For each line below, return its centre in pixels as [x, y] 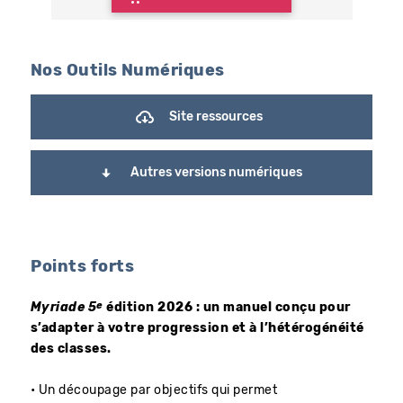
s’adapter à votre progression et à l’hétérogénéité [197, 329]
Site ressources [216, 116]
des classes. [71, 349]
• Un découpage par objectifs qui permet [154, 391]
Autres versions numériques [216, 172]
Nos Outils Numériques [128, 72]
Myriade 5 [64, 308]
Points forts [82, 268]
